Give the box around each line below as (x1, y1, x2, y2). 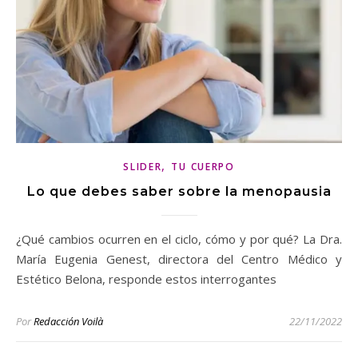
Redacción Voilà (34, 314, 103, 329)
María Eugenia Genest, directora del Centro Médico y (16, 251, 342, 268)
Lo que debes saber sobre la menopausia (26, 184, 332, 200)
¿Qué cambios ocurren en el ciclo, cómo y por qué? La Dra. (16, 231, 31, 248)
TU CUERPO (171, 160, 235, 174)
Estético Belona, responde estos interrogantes (16, 271, 276, 288)
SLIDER (123, 160, 162, 174)
